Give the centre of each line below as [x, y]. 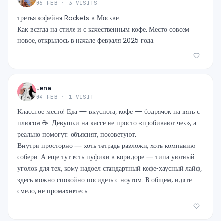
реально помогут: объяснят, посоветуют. [77, 134]
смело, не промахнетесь [52, 191]
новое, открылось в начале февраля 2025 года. [86, 40]
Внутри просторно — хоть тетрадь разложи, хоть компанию [106, 146]
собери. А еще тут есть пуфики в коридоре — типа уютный [106, 157]
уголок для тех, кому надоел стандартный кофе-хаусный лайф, [110, 168]
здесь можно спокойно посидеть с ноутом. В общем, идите [105, 180]
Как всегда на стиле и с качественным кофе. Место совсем [103, 29]
